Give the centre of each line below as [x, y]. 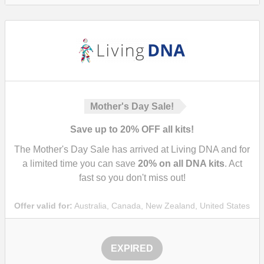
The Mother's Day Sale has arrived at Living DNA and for [132, 149]
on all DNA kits [190, 164]
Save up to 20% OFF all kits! [132, 129]
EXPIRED [132, 248]
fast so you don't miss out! [132, 178]
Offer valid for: [43, 206]
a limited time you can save [80, 164]
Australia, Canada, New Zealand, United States [161, 206]
